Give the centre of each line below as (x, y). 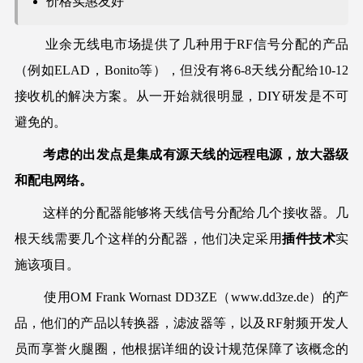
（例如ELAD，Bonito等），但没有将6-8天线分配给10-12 (181, 70)
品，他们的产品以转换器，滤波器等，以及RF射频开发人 (181, 323)
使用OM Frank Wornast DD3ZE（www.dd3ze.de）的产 (181, 297)
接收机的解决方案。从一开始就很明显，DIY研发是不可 (181, 96)
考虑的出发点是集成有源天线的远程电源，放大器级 (196, 155)
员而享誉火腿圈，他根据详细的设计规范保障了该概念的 (181, 349)
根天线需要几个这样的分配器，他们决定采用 (148, 239)
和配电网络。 (53, 181)
